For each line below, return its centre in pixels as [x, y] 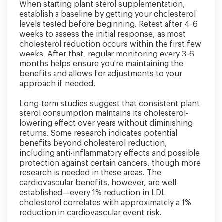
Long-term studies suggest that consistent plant [110, 103]
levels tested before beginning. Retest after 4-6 [109, 24]
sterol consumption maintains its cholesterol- [104, 113]
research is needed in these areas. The [90, 173]
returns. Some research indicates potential [98, 133]
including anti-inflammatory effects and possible [110, 153]
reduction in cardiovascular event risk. [90, 212]
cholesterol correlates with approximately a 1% [105, 202]
